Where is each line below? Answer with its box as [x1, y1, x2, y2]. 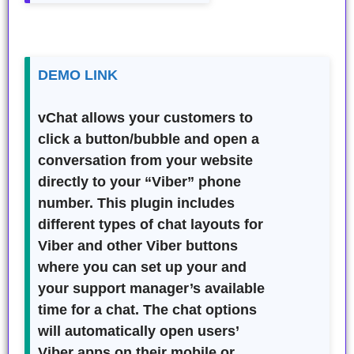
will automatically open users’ [38, 323, 239, 340]
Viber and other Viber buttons [38, 238, 238, 254]
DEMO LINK [38, 67, 118, 84]
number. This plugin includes [38, 195, 235, 212]
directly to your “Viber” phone [38, 174, 241, 190]
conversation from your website [38, 153, 253, 169]
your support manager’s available [38, 281, 265, 297]
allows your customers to [77, 110, 253, 126]
